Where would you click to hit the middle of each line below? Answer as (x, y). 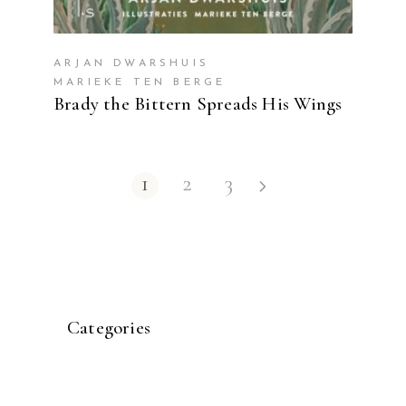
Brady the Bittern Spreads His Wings (198, 103)
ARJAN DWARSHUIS (131, 63)
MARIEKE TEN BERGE (140, 82)
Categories (109, 328)
